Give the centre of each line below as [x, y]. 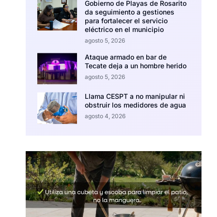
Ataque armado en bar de [126, 57]
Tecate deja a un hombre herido [136, 65]
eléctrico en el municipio [124, 29]
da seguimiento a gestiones [130, 12]
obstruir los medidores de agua [136, 105]
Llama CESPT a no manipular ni [135, 96]
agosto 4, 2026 [105, 116]
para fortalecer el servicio [126, 20]
